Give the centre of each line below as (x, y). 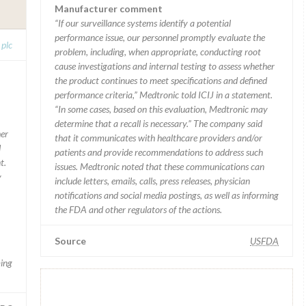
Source (70, 241)
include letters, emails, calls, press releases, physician (152, 181)
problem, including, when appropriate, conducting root (158, 52)
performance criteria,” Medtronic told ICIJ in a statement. (164, 95)
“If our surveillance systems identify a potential (143, 23)
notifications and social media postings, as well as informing (167, 195)
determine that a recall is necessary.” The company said (158, 123)
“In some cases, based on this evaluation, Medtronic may (161, 109)
